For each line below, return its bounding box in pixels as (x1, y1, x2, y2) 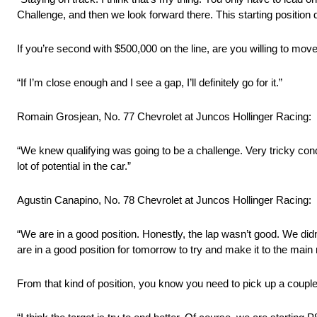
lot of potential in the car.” (17, 160, 131, 173)
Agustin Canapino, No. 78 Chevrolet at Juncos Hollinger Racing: (17, 194, 311, 207)
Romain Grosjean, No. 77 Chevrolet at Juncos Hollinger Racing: (17, 110, 311, 123)
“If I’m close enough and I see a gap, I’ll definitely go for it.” (17, 76, 282, 89)
